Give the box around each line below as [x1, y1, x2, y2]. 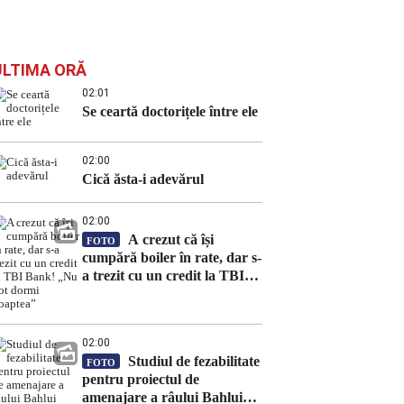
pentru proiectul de [82, 372, 199, 387]
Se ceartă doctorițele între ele [82, 104, 258, 119]
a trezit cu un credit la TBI [82, 268, 244, 283]
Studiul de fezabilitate [124, 353, 260, 369]
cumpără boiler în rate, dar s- [82, 250, 262, 265]
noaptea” [82, 304, 138, 319]
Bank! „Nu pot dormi [82, 286, 214, 301]
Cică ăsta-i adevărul [82, 171, 204, 187]
